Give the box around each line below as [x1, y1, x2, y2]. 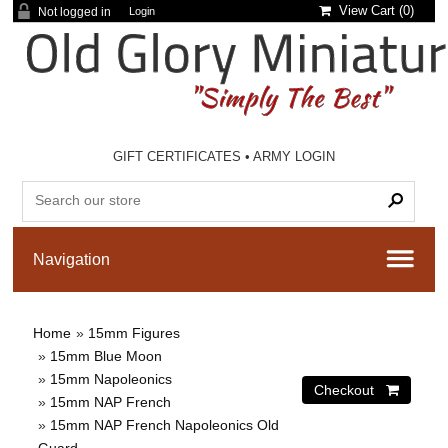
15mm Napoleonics [50, 371, 173, 387]
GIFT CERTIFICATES [113, 149, 242, 164]
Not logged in [38, 5, 112, 19]
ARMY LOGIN [253, 149, 336, 164]
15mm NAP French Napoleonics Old [50, 417, 280, 433]
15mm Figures [88, 325, 181, 341]
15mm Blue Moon [50, 348, 163, 364]
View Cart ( [331, 3, 404, 18]
